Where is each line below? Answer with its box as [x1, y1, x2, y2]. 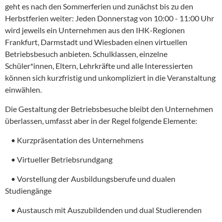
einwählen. [5, 85, 42, 95]
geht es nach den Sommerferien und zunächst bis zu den [5, 1, 193, 11]
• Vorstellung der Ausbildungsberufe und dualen [5, 174, 175, 184]
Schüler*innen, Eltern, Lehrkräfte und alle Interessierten [5, 61, 193, 71]
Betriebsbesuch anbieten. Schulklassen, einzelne [5, 49, 167, 59]
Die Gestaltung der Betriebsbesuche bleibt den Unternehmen [5, 104, 213, 114]
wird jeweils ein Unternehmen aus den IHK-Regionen [5, 25, 185, 35]
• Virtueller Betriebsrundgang [5, 155, 112, 165]
